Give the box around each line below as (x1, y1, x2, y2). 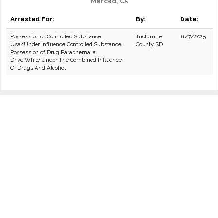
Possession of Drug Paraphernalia (10, 49, 96, 55)
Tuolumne (136, 33, 162, 40)
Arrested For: (10, 15, 54, 23)
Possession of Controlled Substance (10, 33, 101, 40)
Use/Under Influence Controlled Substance (10, 41, 121, 48)
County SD (136, 41, 163, 48)
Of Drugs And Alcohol (10, 64, 66, 71)
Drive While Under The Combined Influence (10, 56, 122, 63)
